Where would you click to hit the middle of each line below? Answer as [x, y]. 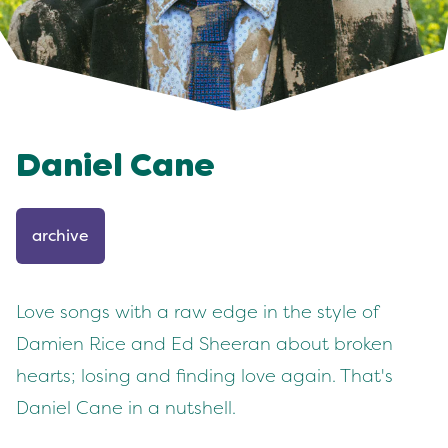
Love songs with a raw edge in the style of [197, 312]
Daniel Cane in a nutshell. [126, 408]
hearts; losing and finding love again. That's [204, 376]
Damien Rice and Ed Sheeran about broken [204, 344]
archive [60, 236]
